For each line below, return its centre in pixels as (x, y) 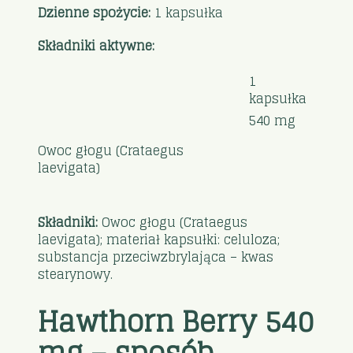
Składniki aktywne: (97, 45)
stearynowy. (76, 274)
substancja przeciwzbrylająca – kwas (156, 256)
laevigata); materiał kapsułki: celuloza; (159, 239)
